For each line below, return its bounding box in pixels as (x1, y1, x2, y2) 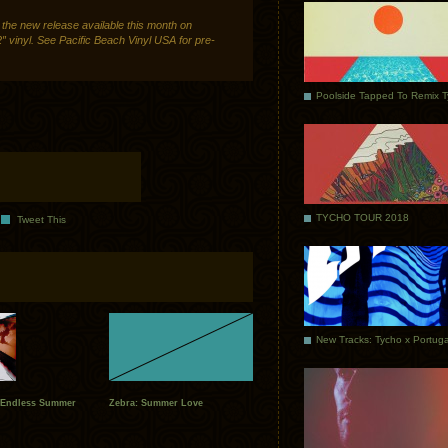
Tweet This (17, 214, 66, 226)
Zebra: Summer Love (109, 398, 203, 409)
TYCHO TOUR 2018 (316, 212, 409, 223)
